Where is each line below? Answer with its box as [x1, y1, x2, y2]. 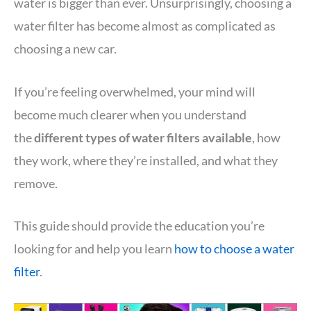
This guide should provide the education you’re [14, 218, 264, 234]
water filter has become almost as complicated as [14, 17, 276, 33]
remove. [14, 175, 58, 191]
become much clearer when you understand [14, 106, 246, 122]
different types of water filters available [34, 129, 252, 145]
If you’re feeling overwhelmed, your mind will [14, 83, 255, 99]
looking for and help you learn [14, 241, 174, 257]
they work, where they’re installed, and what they [14, 152, 278, 168]
